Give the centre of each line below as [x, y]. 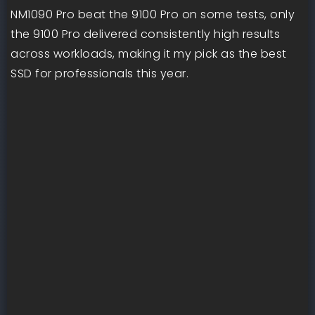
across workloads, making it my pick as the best [149, 54]
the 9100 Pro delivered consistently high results [145, 34]
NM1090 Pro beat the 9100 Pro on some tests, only [153, 15]
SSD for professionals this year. [99, 74]
